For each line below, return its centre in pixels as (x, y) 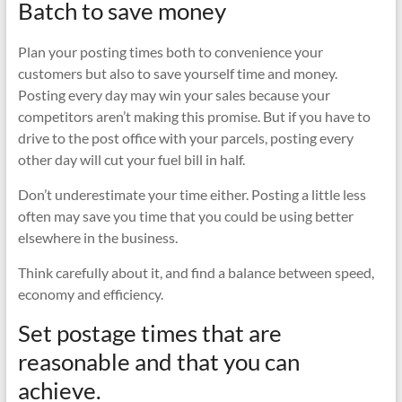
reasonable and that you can (158, 361)
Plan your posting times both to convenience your (170, 51)
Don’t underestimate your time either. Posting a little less (192, 194)
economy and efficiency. (90, 293)
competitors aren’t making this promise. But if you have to (194, 116)
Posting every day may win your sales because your (174, 94)
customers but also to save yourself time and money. (177, 73)
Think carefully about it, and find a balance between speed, (196, 272)
